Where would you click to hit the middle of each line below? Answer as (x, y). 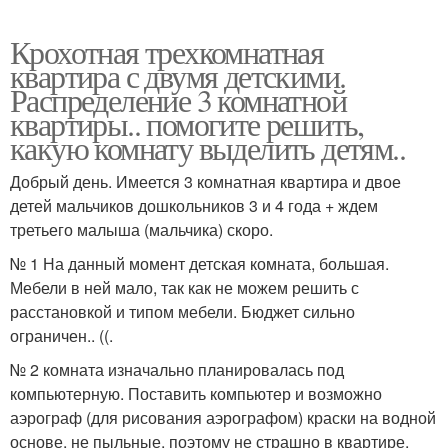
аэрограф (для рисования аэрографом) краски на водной (223, 417)
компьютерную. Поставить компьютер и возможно (196, 393)
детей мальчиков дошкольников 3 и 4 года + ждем (194, 205)
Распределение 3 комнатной (178, 99)
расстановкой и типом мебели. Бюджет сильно (182, 311)
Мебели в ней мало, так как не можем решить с (184, 287)
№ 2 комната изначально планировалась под (177, 369)
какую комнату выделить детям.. (207, 147)
